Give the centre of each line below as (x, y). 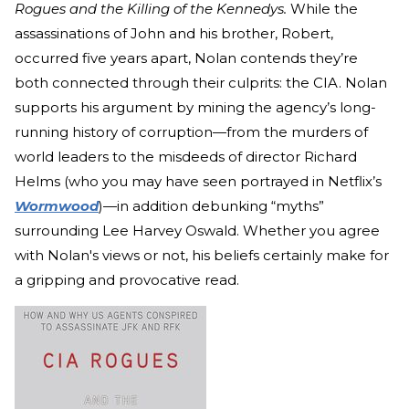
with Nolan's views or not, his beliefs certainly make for (202, 255)
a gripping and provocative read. (127, 279)
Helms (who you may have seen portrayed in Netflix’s (198, 181)
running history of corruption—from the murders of (191, 131)
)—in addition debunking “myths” (211, 205)
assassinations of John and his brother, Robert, (174, 33)
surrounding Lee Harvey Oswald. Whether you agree (197, 230)
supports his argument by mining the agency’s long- (195, 107)
